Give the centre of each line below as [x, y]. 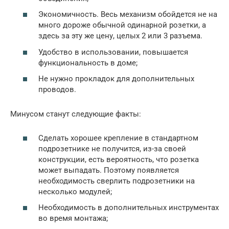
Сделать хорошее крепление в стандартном [118, 138]
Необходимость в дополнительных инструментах [129, 208]
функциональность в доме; [88, 63]
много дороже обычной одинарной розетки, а [122, 25]
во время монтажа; [73, 219]
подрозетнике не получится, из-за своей [112, 148]
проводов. [57, 90]
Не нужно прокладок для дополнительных [116, 79]
